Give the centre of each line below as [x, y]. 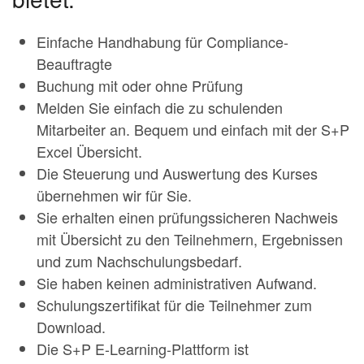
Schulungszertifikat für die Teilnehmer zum [174, 305]
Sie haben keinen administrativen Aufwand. [177, 283]
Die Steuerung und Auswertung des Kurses [177, 173]
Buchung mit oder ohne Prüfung [140, 85]
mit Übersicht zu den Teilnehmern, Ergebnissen [190, 239]
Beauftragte [74, 63]
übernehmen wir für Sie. [114, 195]
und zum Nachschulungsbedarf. [139, 261]
